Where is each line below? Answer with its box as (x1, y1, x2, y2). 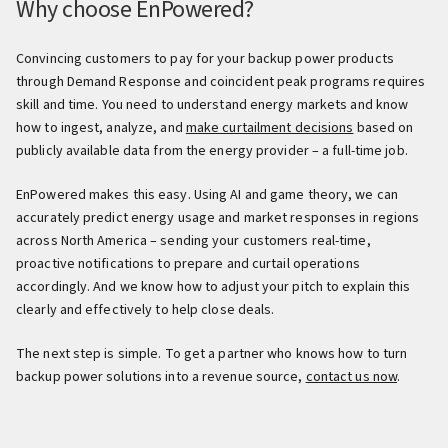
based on (353, 117, 414, 138)
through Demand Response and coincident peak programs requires (16, 71, 426, 92)
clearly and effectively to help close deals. (16, 299, 275, 320)
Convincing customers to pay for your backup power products (16, 48, 394, 69)
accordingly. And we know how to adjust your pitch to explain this (16, 276, 411, 297)
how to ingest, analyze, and (16, 117, 186, 138)
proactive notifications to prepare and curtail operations (16, 253, 360, 274)
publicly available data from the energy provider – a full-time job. (16, 140, 408, 161)
